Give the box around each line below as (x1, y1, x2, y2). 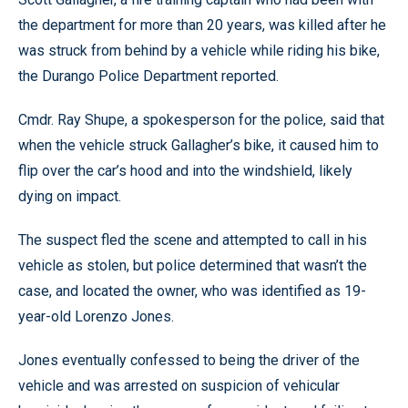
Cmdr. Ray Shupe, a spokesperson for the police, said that (18, 110, 384, 128)
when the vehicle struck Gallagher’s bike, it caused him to (18, 136, 379, 154)
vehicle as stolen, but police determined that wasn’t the (18, 256, 367, 274)
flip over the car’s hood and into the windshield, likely (18, 161, 352, 179)
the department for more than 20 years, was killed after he (18, 15, 386, 34)
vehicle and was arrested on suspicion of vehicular (18, 376, 340, 394)
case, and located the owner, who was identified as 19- (18, 281, 366, 300)
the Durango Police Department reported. (18, 66, 279, 85)
